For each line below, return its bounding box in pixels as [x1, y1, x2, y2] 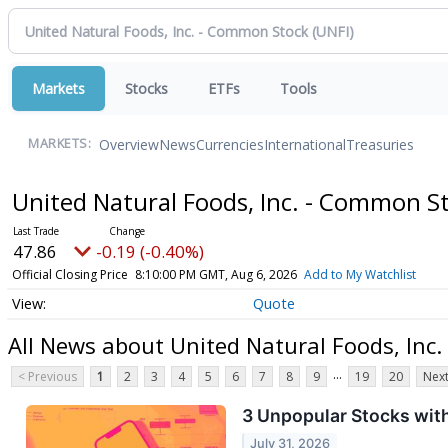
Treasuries [346, 134, 414, 154]
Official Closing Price [11, 266, 128, 283]
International [264, 134, 346, 154]
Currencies [196, 134, 264, 154]
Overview [99, 134, 159, 154]
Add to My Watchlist [303, 266, 416, 283]
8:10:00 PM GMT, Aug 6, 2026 [134, 266, 297, 283]
